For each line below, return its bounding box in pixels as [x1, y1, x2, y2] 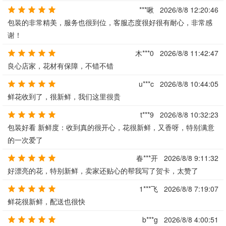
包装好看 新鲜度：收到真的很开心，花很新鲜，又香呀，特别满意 [8, 122, 214, 132]
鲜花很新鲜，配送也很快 [8, 196, 85, 206]
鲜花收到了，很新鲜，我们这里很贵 [8, 91, 121, 101]
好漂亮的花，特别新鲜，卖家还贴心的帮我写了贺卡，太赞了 [8, 165, 198, 176]
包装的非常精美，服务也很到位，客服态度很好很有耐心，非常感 [8, 17, 212, 27]
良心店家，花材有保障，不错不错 [8, 61, 114, 71]
